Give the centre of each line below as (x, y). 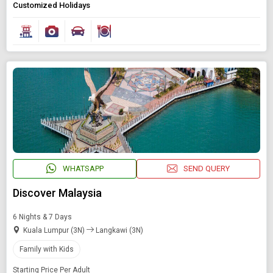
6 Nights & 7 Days (42, 217)
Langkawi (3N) (119, 230)
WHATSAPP (83, 169)
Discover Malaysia (57, 193)
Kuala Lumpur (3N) (55, 230)
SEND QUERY (207, 169)
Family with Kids (47, 249)
